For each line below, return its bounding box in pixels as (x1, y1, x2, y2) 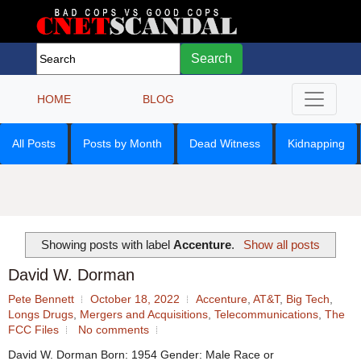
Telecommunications (214, 308, 318, 322)
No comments (78, 323, 149, 337)
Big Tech (286, 293, 330, 306)
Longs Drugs (8, 308, 73, 322)
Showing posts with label (41, 237, 174, 251)
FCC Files (8, 323, 59, 337)
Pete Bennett (8, 293, 74, 306)
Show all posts (243, 237, 320, 251)
